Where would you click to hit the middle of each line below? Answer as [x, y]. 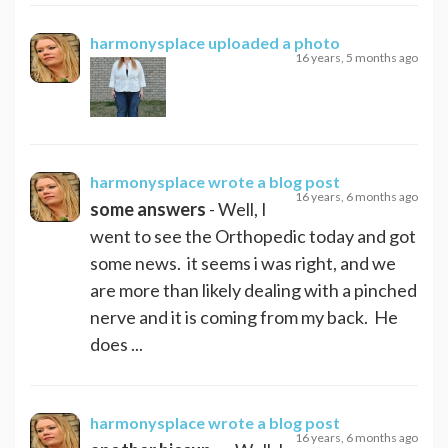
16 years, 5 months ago [356, 57]
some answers [148, 208]
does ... [116, 343]
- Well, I [236, 208]
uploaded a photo [274, 42]
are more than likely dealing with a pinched [253, 289]
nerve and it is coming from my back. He [244, 316]
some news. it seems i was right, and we [243, 262]
